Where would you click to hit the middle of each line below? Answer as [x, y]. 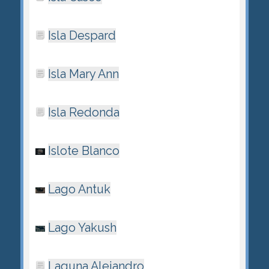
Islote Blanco [83, 150]
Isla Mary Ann [83, 74]
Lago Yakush [82, 227]
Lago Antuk [79, 189]
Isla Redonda [83, 112]
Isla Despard [82, 35]
